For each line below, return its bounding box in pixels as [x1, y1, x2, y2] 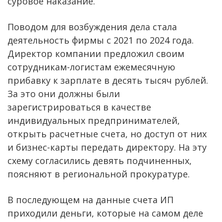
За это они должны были [7, 87, 120, 100]
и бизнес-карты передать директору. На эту [7, 141, 207, 153]
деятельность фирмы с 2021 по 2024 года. [7, 34, 194, 46]
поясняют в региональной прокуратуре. [7, 167, 190, 180]
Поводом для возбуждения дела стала [7, 20, 177, 33]
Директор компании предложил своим [7, 47, 184, 59]
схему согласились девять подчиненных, [7, 154, 192, 166]
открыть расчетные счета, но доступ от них [7, 127, 207, 140]
